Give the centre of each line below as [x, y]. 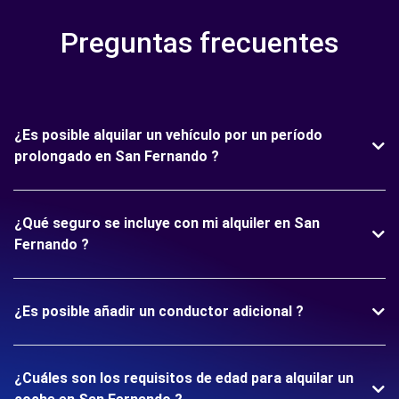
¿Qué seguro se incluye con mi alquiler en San [167, 223]
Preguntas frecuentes [199, 43]
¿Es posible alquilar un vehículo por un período [168, 135]
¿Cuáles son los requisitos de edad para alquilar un [184, 378]
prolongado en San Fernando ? [117, 156]
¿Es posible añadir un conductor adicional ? [159, 311]
